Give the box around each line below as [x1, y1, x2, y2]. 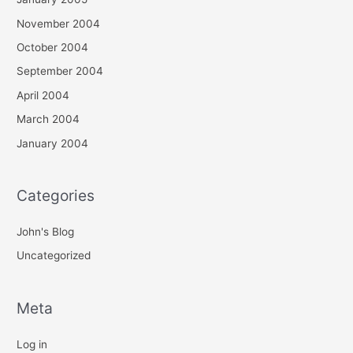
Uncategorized [17, 249, 91, 262]
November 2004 [17, 17, 101, 30]
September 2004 [17, 65, 104, 78]
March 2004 [17, 113, 80, 126]
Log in [17, 337, 48, 351]
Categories [17, 185, 95, 205]
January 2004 [17, 136, 89, 150]
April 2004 [17, 88, 70, 102]
